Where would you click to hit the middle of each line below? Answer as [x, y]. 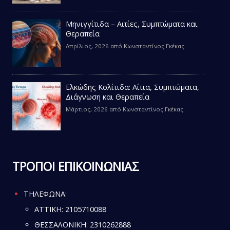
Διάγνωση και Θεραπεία [107, 97]
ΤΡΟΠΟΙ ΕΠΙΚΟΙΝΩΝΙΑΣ [75, 167]
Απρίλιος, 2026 [87, 46]
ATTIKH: [50, 209]
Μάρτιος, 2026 [87, 109]
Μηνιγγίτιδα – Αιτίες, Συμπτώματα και [131, 24]
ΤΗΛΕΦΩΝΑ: [45, 194]
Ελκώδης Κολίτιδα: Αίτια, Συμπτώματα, [132, 87]
